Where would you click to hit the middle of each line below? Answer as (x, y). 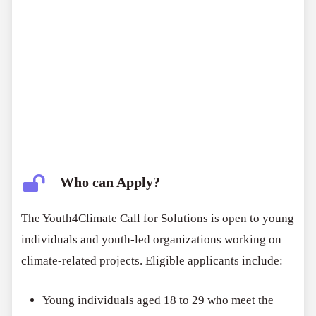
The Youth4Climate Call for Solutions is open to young (158, 219)
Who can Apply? (110, 182)
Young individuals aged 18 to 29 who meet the (158, 300)
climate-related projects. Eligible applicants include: (152, 261)
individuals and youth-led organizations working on (152, 240)
